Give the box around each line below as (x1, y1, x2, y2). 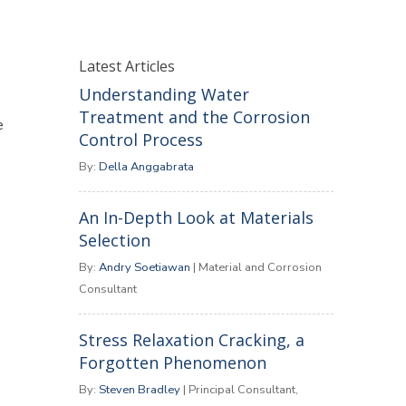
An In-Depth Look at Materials (78, 207, 314, 228)
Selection (78, 229, 150, 251)
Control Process (78, 129, 203, 150)
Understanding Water (78, 83, 249, 105)
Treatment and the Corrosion (78, 106, 310, 128)
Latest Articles (78, 56, 175, 76)
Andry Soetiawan (98, 259, 190, 275)
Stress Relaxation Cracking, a (78, 329, 304, 351)
